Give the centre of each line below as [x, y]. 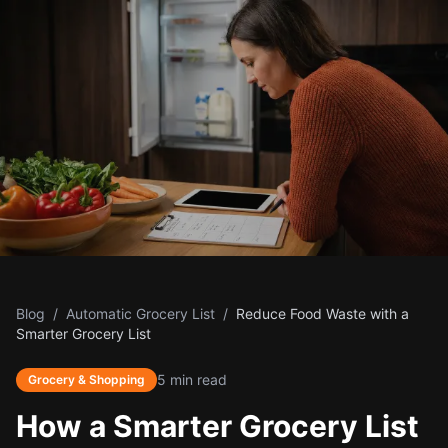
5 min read [192, 379]
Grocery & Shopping [86, 379]
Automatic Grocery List [140, 313]
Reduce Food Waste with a [322, 313]
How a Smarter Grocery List [217, 426]
